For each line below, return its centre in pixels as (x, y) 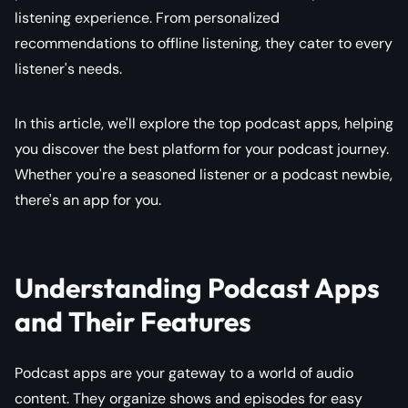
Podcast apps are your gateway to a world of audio (184, 372)
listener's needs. (68, 68)
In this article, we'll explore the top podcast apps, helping (204, 123)
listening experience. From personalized (147, 17)
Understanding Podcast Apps (197, 287)
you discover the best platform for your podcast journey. (202, 148)
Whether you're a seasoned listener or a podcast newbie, (204, 174)
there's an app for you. (88, 199)
